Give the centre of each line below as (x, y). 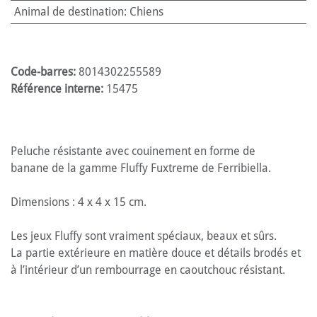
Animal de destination (69, 12)
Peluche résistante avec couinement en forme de (133, 151)
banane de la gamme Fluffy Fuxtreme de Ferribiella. (141, 168)
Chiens (146, 12)
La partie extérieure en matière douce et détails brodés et (156, 253)
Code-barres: (45, 72)
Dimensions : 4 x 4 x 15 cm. (79, 202)
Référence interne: (58, 89)
